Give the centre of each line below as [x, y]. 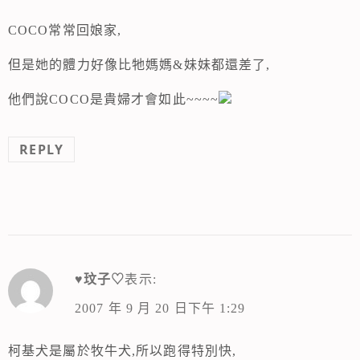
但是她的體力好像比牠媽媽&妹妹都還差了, [139, 65]
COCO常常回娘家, [65, 31]
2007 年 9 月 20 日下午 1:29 [160, 308]
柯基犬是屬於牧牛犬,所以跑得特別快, [123, 351]
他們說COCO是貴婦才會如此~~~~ [114, 100]
